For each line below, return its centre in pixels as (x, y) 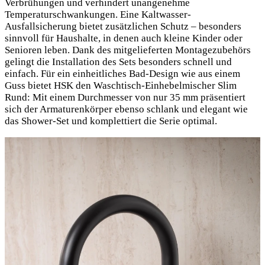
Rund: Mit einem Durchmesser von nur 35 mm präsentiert (125, 97)
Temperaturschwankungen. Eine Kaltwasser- (98, 14)
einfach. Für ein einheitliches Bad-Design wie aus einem (122, 73)
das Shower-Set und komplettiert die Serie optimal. (111, 121)
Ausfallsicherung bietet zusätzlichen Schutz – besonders (123, 26)
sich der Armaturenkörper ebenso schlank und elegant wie (126, 109)
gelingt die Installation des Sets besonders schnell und (118, 62)
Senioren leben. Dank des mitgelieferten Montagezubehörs (128, 50)
